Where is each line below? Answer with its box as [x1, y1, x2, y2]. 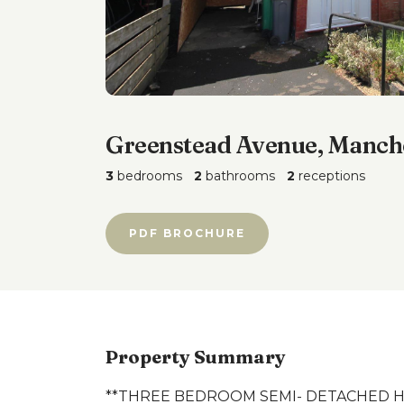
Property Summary [106, 345, 286, 368]
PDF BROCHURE [129, 226, 245, 240]
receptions [295, 168, 365, 184]
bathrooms [202, 168, 275, 184]
